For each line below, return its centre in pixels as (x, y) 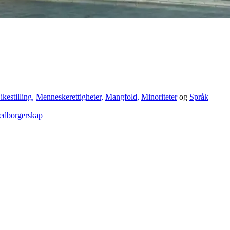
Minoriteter (159, 97)
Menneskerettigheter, (70, 97)
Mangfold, (122, 97)
